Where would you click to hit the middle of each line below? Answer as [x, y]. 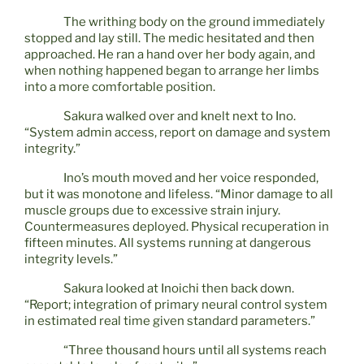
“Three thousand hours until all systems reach [195, 351]
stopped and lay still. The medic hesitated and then [169, 39]
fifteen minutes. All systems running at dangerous [168, 243]
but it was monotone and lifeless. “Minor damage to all [179, 195]
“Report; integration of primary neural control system [176, 305]
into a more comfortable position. [120, 87]
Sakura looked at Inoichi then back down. [179, 289]
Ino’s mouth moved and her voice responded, [191, 178]
